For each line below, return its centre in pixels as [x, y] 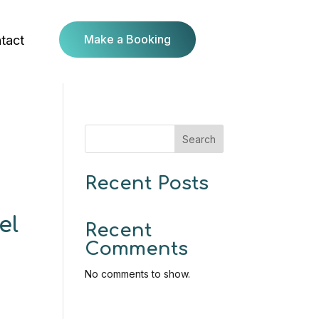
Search [199, 139]
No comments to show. [138, 274]
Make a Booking [128, 39]
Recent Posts [147, 183]
